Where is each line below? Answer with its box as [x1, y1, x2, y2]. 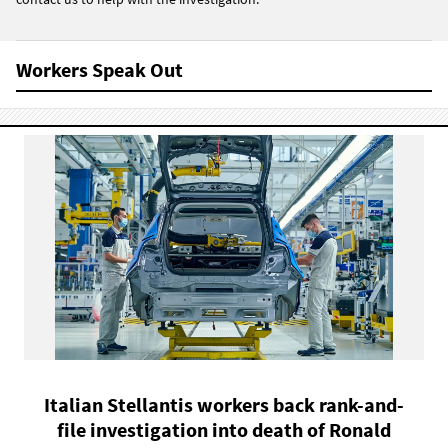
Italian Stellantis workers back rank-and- [44, 391, 404, 417]
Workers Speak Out [16, 56, 183, 82]
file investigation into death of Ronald [57, 416, 391, 442]
